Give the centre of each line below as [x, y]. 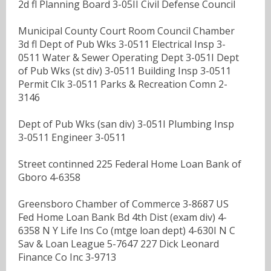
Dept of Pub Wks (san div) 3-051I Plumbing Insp [126, 124]
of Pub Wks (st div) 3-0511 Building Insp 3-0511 [125, 70]
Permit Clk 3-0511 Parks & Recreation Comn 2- [123, 84]
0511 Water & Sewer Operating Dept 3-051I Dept [129, 57]
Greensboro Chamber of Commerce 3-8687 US [123, 204]
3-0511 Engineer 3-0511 [72, 137]
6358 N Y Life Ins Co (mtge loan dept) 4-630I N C [127, 230]
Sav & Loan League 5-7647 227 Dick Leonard [119, 243]
